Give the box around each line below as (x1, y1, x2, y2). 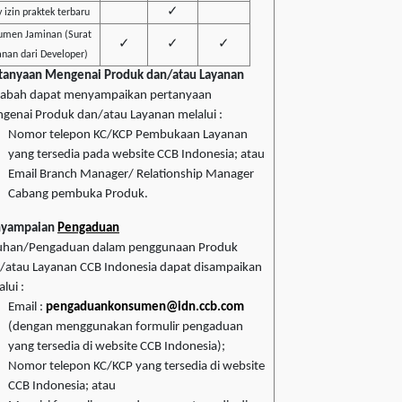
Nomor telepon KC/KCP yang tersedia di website (8, 360, 265, 374)
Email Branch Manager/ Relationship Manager (8, 168, 254, 182)
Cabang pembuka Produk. (8, 188, 148, 202)
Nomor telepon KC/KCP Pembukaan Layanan (8, 128, 248, 143)
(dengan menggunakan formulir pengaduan (8, 320, 243, 335)
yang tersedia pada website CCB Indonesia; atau (8, 148, 265, 162)
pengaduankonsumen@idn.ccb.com (46, 301, 244, 315)
